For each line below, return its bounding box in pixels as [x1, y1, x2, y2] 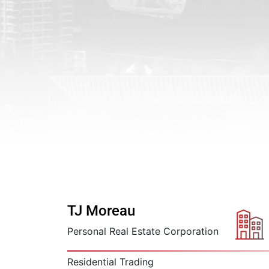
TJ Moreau [67, 202, 135, 219]
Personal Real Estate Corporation [67, 225, 219, 237]
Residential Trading [67, 255, 154, 268]
